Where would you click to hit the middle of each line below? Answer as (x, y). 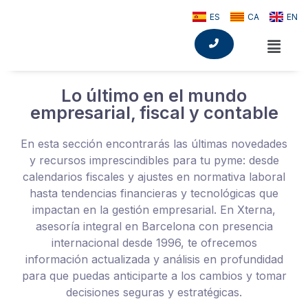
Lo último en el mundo (154, 96)
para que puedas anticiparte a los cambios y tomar (154, 276)
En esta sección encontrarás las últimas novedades (154, 144)
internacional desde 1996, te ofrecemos (154, 243)
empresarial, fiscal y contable (154, 113)
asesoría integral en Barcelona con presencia (154, 227)
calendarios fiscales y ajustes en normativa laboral (154, 177)
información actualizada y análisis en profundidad (154, 260)
